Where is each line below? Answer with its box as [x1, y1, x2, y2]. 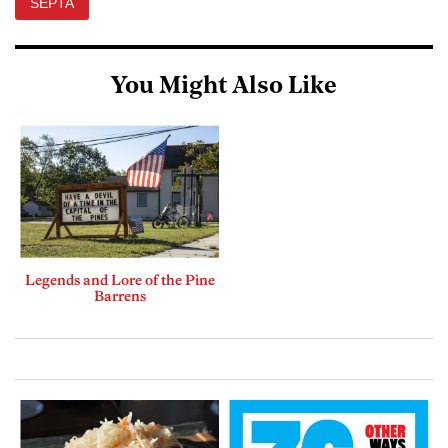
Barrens [93, 286, 146, 305]
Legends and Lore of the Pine [24, 270, 215, 289]
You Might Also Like [111, 75, 337, 100]
